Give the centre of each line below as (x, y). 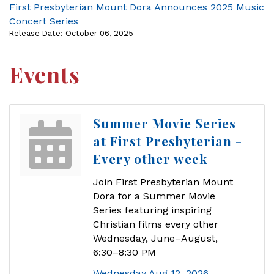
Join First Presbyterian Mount (163, 182)
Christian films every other (156, 224)
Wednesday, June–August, (155, 239)
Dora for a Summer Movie (154, 196)
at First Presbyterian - (168, 141)
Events (45, 74)
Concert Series (44, 21)
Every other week (150, 159)
